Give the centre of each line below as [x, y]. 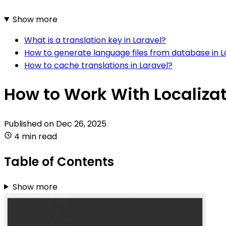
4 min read [36, 136]
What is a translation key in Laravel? [95, 40]
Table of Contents [59, 161]
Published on [30, 124]
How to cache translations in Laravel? [98, 65]
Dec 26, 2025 [81, 124]
